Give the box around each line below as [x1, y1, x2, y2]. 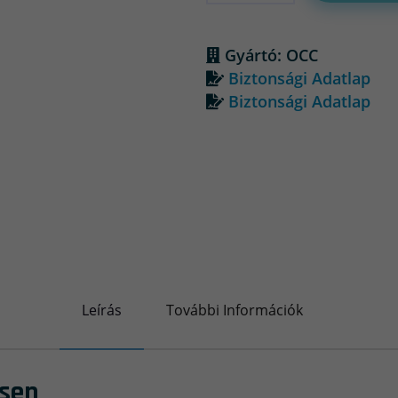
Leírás [82, 299, 122, 320]
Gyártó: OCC [219, 44, 318, 66]
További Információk [166, 299, 303, 320]
